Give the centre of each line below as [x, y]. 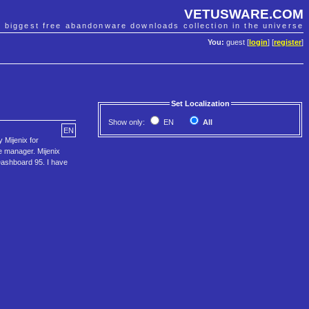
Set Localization [200, 104]
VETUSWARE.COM [244, 14]
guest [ [237, 42]
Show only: [128, 122]
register [288, 42]
